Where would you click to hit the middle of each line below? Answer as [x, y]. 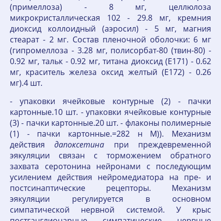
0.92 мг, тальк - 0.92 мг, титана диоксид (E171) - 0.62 [110, 61]
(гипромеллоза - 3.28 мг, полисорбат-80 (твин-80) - [110, 50]
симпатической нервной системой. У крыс [110, 210]
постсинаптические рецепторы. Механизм [110, 188]
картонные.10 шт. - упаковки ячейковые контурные [110, 112]
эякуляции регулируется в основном [110, 199]
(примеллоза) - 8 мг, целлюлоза [110, 7]
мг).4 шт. [26, 83]
